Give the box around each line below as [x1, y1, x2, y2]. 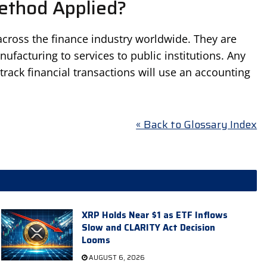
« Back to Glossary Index [136, 116, 257, 133]
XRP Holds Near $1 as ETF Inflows [81, 207, 228, 222]
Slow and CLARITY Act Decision [81, 220, 215, 235]
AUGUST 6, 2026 [86, 252, 145, 263]
